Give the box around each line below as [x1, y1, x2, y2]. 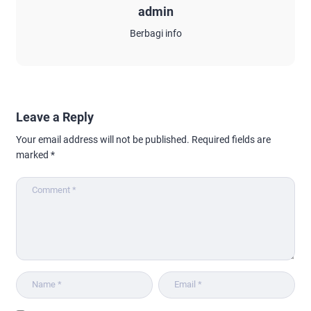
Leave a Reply [16, 109, 94, 124]
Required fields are [192, 133, 271, 145]
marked [16, 149, 51, 160]
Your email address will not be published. [16, 133, 190, 145]
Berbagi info [129, 27, 182, 39]
